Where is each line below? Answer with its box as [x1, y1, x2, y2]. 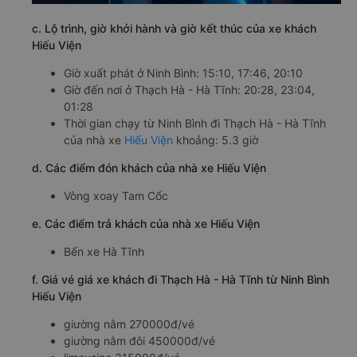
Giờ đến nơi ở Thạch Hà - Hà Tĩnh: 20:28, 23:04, [64, 82, 315, 96]
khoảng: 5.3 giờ [173, 132, 258, 147]
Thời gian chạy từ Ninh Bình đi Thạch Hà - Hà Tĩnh [64, 116, 326, 130]
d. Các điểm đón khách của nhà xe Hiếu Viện [32, 160, 266, 175]
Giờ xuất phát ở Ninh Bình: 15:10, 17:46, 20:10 [64, 65, 303, 80]
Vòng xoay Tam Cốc [64, 188, 168, 202]
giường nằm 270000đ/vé [64, 316, 194, 331]
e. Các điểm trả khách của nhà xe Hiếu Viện [32, 216, 260, 230]
